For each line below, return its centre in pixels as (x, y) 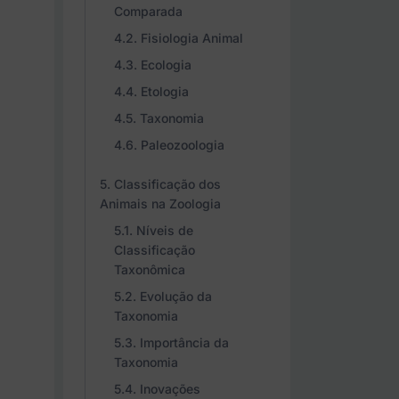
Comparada (148, 11)
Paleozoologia (183, 145)
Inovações (170, 389)
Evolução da (176, 296)
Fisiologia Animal (192, 38)
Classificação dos (167, 184)
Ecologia (166, 65)
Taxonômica (150, 269)
